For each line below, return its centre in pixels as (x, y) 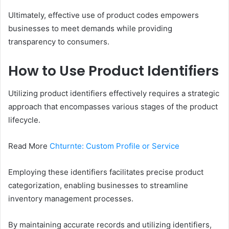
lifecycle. (24, 120)
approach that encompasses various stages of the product (113, 107)
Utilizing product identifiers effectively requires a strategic (114, 94)
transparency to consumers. (59, 41)
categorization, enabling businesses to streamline (98, 186)
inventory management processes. (71, 199)
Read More (29, 146)
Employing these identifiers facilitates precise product (106, 172)
